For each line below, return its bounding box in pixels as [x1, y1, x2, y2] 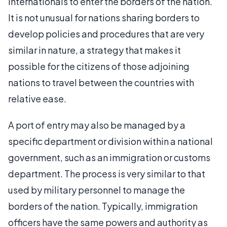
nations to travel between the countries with [8, 77, 194, 89]
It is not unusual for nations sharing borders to [8, 12, 200, 24]
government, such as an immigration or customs [8, 152, 210, 164]
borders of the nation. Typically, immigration [8, 200, 198, 212]
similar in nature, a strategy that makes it [8, 44, 181, 56]
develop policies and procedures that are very [8, 28, 204, 40]
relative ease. [8, 93, 66, 105]
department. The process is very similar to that [8, 168, 205, 180]
